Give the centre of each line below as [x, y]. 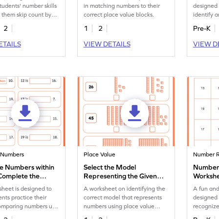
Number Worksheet [115, 185]
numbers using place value [119, 206]
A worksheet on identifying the [125, 189]
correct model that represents [123, 197]
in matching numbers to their [122, 6]
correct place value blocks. [119, 15]
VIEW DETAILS [107, 44]
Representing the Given [120, 176]
